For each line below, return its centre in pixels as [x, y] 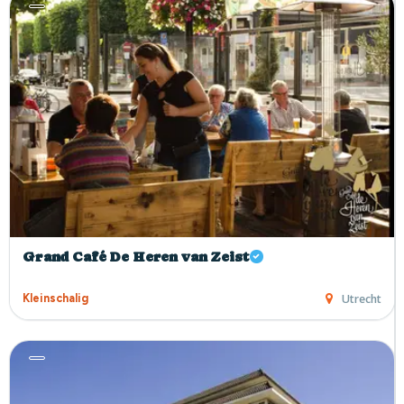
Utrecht [362, 298]
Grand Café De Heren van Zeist [136, 257]
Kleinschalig [55, 298]
